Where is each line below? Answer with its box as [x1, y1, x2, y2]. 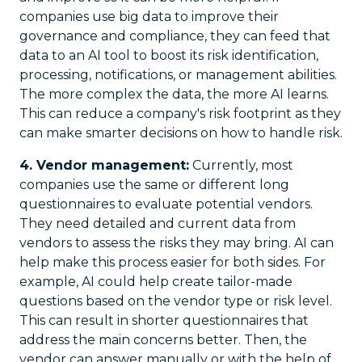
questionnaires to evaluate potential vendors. [19, 196, 313, 212]
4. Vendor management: [19, 158, 189, 173]
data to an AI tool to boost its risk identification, [19, 48, 318, 63]
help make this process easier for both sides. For [19, 255, 326, 270]
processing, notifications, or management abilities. [19, 67, 337, 82]
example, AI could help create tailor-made [19, 274, 293, 289]
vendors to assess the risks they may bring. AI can [19, 235, 334, 250]
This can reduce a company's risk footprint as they [19, 106, 341, 121]
